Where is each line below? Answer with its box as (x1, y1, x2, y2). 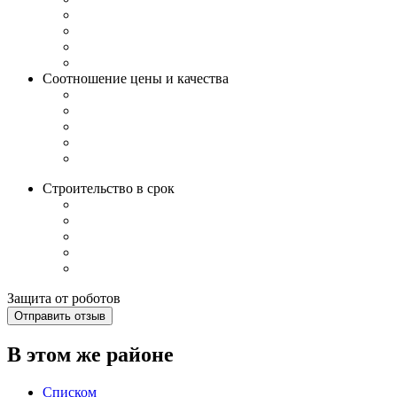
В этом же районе (7, 342, 174, 366)
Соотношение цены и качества (43, 71, 229, 86)
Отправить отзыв (14, 309, 105, 323)
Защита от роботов (7, 291, 121, 306)
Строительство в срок (43, 181, 175, 196)
